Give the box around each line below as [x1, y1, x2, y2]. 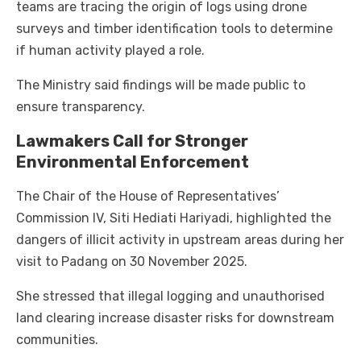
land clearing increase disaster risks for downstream [16, 310, 334, 326]
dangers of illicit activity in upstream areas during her [16, 232, 344, 248]
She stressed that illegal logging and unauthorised [16, 288, 325, 305]
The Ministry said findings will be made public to [16, 77, 305, 93]
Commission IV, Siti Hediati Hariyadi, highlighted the [16, 210, 331, 226]
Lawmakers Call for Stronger [16, 131, 248, 151]
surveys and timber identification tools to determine [16, 21, 333, 37]
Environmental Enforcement [16, 152, 249, 172]
